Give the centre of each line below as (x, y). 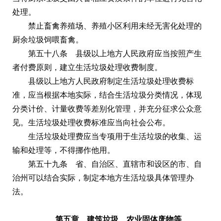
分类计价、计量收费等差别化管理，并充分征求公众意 (107, 109)
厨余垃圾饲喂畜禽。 (48, 39)
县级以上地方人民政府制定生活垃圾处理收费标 (111, 81)
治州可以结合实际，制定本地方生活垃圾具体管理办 (103, 178)
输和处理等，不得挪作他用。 (64, 150)
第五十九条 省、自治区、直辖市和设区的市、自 (115, 164)
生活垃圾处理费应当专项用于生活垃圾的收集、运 (115, 136)
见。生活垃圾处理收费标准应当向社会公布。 (91, 122)
